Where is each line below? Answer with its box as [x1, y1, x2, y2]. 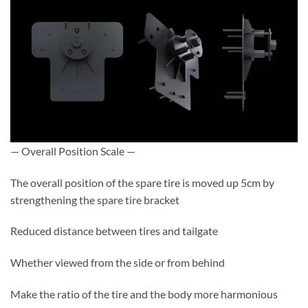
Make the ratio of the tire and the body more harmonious [10, 287, 278, 300]
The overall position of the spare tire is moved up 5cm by [10, 175, 274, 189]
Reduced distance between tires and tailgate [10, 224, 218, 238]
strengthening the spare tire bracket [10, 192, 179, 206]
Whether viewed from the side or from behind [10, 256, 225, 269]
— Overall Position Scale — [10, 144, 135, 157]
